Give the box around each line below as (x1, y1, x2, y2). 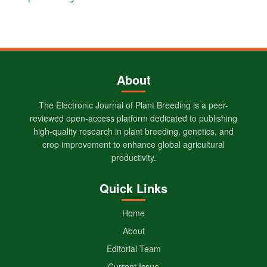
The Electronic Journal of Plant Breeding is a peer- (39, 98, 228, 111)
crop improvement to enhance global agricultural (42, 138, 225, 150)
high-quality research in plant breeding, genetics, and (33, 125, 234, 137)
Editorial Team (106, 242, 161, 254)
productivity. (111, 151, 156, 163)
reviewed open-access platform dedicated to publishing (30, 111, 237, 124)
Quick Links (100, 179, 167, 197)
